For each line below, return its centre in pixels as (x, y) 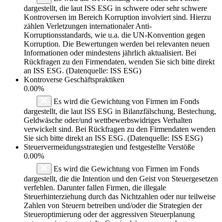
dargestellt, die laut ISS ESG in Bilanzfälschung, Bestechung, (120, 111)
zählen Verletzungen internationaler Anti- (88, 26)
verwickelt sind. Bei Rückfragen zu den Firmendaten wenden (120, 129)
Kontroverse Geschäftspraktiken (74, 79)
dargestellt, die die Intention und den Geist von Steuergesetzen (121, 178)
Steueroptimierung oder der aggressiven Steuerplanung (109, 214)
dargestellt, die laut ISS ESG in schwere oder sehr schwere (115, 8)
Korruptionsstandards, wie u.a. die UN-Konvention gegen (114, 35)
